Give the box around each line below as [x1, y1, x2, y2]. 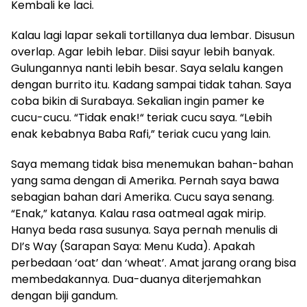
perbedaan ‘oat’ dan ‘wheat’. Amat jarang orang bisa [11, 255, 296, 271]
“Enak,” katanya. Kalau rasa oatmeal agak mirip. [11, 206, 266, 221]
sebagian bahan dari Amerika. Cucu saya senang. [11, 189, 274, 205]
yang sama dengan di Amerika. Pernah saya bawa [11, 173, 279, 188]
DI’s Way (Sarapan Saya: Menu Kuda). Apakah [11, 238, 255, 254]
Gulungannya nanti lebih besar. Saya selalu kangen [11, 60, 283, 76]
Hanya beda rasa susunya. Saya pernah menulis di [11, 222, 278, 238]
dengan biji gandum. [11, 288, 118, 304]
